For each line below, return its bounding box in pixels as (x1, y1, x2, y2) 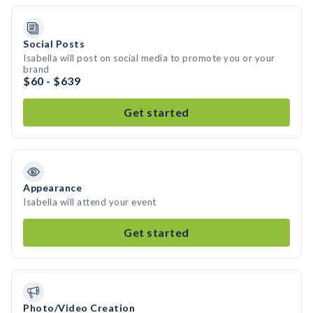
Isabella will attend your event (23, 196, 156, 208)
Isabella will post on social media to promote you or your (23, 52, 275, 64)
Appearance (23, 182, 82, 194)
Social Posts (23, 38, 85, 50)
